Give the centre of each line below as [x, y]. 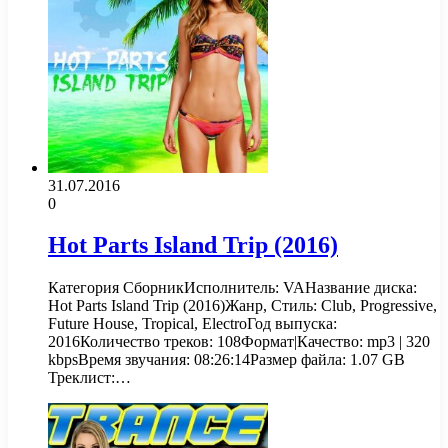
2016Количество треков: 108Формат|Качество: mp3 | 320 [239, 342]
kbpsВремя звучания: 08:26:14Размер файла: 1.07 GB [226, 360]
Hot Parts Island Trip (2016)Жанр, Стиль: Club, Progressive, [242, 306]
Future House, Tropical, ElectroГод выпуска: [192, 324]
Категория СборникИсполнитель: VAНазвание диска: [232, 288]
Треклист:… [89, 378]
